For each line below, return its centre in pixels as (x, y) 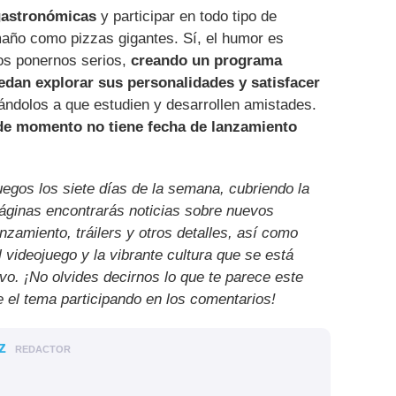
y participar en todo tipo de (187, 17)
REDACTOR (43, 350)
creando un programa (204, 61)
